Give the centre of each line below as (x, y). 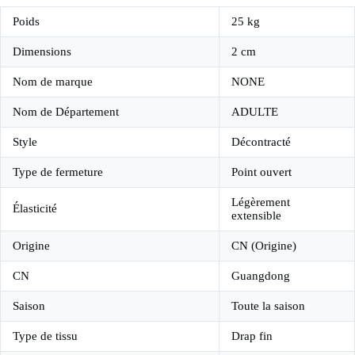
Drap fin (252, 336)
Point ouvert (261, 172)
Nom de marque (53, 81)
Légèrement (261, 202)
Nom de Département (66, 111)
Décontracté (261, 141)
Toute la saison (268, 305)
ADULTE (255, 111)
